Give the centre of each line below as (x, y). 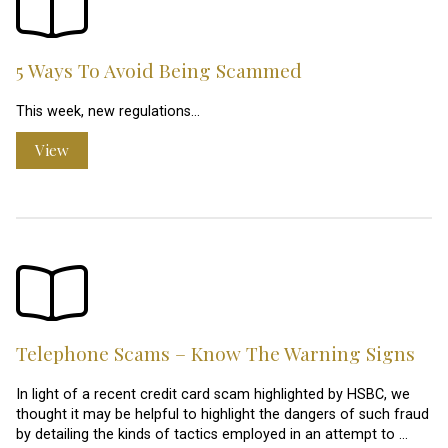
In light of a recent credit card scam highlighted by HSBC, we (213, 394)
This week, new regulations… (108, 112)
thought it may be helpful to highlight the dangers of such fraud (222, 414)
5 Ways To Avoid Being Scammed (159, 69)
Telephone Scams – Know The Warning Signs (215, 352)
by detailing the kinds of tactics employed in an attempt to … (212, 434)
